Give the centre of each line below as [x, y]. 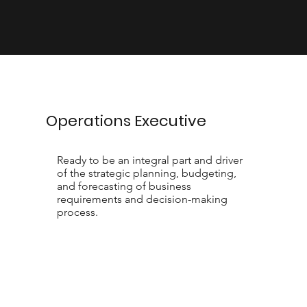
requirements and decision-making [142, 199]
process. [77, 212]
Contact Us [153, 254]
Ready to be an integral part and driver [149, 160]
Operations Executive [126, 121]
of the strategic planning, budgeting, [146, 173]
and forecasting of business [124, 186]
